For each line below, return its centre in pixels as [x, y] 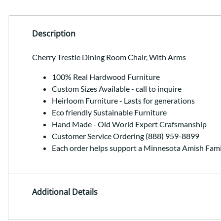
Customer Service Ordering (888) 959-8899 [126, 136]
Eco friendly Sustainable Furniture [109, 112]
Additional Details [65, 192]
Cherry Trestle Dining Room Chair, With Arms [109, 57]
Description [54, 34]
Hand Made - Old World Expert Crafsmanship [129, 124]
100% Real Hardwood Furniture [106, 77]
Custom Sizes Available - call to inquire [117, 89]
